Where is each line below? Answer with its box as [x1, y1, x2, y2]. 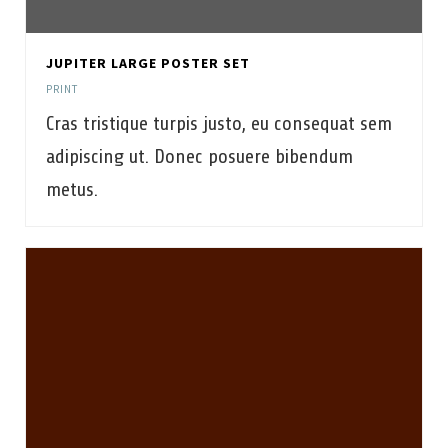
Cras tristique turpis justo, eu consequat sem [46, 112, 392, 135]
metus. [46, 178, 98, 201]
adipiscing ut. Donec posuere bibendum [46, 145, 353, 168]
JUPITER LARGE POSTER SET [46, 54, 250, 72]
